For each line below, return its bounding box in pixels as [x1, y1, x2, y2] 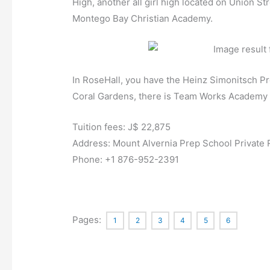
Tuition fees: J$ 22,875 [72, 121, 171, 133]
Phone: [72, 154, 105, 166]
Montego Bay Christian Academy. [72, 13, 213, 25]
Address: [72, 137, 113, 149]
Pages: [72, 214, 104, 226]
